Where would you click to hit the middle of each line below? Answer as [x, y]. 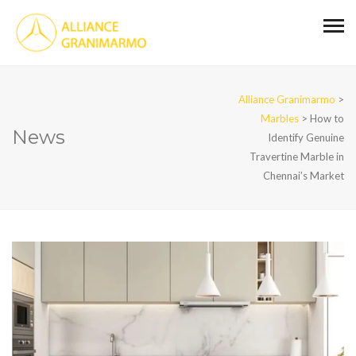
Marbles [280, 119]
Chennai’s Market [304, 176]
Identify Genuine [306, 138]
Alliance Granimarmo [287, 100]
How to [327, 119]
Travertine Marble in [297, 157]
